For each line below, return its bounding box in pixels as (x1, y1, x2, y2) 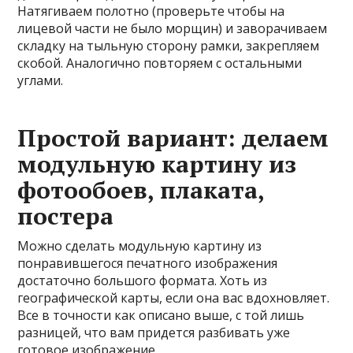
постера (17, 199, 114, 232)
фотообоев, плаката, (17, 173, 265, 206)
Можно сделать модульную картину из (17, 236, 262, 255)
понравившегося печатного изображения (17, 254, 278, 272)
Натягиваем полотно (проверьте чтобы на (17, 2, 285, 20)
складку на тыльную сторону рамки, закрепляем (17, 36, 320, 54)
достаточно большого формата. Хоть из (17, 271, 268, 289)
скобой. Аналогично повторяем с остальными (17, 54, 303, 72)
